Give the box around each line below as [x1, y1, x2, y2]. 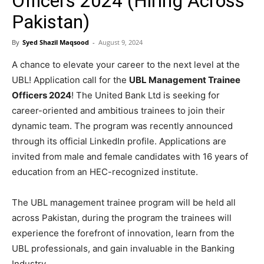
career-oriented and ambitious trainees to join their [12, 105, 225, 116]
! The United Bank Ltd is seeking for [71, 90, 220, 101]
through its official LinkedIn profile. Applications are [12, 136, 226, 147]
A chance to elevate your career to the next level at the [12, 59, 240, 70]
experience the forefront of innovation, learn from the [12, 227, 235, 239]
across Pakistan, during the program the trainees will [12, 212, 232, 223]
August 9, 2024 [98, 38, 143, 47]
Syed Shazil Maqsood [22, 38, 89, 47]
